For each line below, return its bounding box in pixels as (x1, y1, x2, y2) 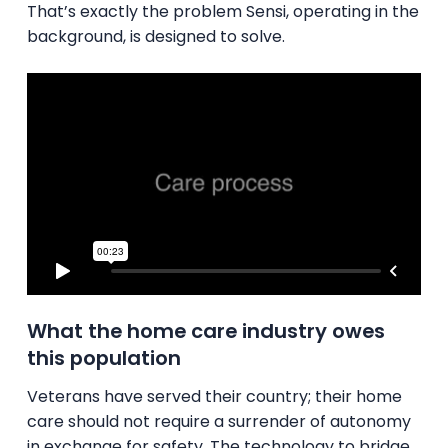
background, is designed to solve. (26, 24, 285, 48)
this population (26, 343, 181, 372)
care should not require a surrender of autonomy (26, 409, 411, 433)
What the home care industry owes (26, 316, 385, 345)
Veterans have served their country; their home (26, 384, 402, 408)
